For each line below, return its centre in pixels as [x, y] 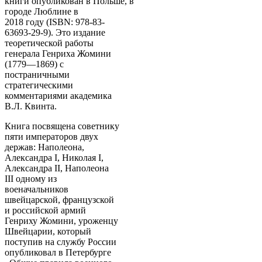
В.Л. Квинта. [31, 106]
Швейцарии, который [48, 231]
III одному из [31, 178]
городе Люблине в [42, 11]
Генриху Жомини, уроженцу [61, 220]
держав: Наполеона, [44, 147]
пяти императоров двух [51, 136]
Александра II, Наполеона [57, 168]
